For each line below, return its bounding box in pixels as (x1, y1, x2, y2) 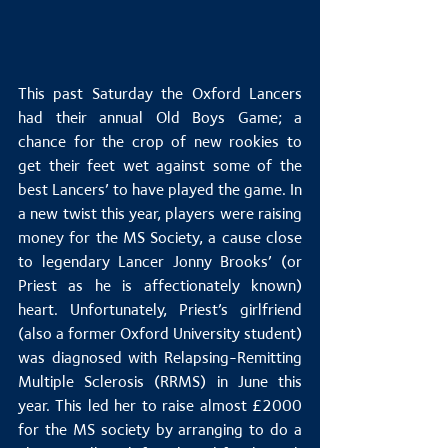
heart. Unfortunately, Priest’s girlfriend (18, 300, 302, 320)
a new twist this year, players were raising (18, 204, 302, 224)
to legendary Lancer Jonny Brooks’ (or (18, 252, 302, 272)
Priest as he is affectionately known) (18, 276, 302, 296)
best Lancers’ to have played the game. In (18, 180, 302, 200)
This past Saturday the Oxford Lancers (18, 84, 302, 104)
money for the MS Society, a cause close (18, 228, 302, 248)
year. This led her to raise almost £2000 (18, 396, 302, 416)
